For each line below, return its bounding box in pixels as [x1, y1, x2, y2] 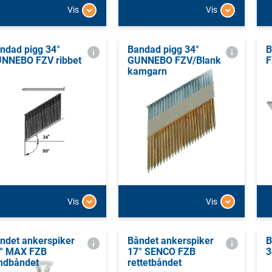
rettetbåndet [127, 257, 182, 269]
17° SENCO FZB [127, 246, 195, 258]
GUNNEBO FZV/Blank [127, 54, 221, 66]
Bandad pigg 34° [127, 43, 199, 55]
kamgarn [127, 65, 167, 77]
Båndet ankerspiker [127, 235, 214, 247]
